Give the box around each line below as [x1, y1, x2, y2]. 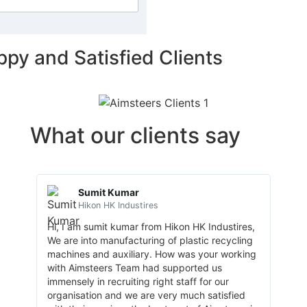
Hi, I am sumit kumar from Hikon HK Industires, [47, 220, 255, 232]
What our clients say [29, 121, 241, 149]
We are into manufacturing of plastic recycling [47, 234, 253, 246]
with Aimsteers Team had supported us [47, 261, 222, 273]
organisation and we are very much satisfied [47, 288, 245, 301]
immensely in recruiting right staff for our [47, 275, 229, 287]
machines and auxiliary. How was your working [47, 247, 256, 260]
